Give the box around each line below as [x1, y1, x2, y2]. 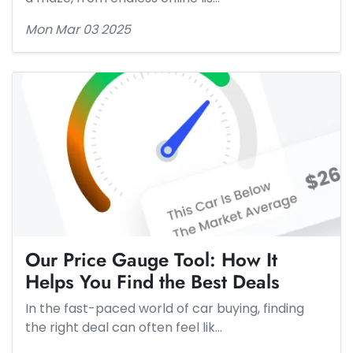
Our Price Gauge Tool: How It [25, 246, 277, 273]
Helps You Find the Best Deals [25, 268, 280, 295]
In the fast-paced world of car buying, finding [25, 299, 304, 318]
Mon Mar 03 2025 [25, 20, 131, 39]
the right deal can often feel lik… [25, 318, 222, 336]
